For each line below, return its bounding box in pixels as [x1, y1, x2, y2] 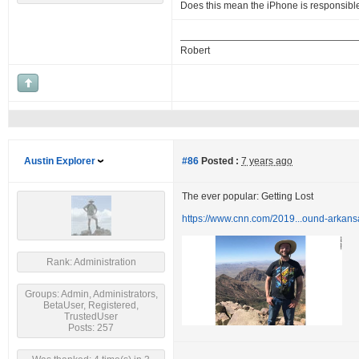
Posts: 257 [68, 322, 114, 333]
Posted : [199, 155, 239, 167]
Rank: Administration [46, 256, 136, 268]
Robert [180, 45, 210, 56]
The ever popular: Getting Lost [182, 191, 313, 202]
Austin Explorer [24, 155, 95, 167]
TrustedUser [64, 311, 118, 322]
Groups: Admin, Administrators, [24, 288, 158, 300]
